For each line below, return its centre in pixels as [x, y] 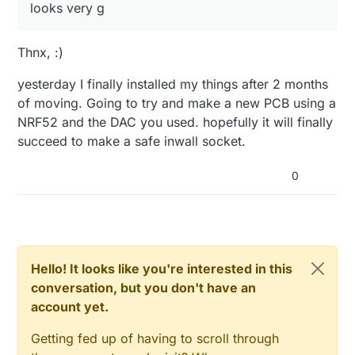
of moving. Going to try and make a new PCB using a [177, 103]
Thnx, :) [41, 52]
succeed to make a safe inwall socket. [132, 141]
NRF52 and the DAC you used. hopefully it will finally [176, 122]
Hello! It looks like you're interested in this [162, 268]
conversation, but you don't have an [144, 287]
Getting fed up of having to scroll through [155, 338]
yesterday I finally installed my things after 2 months [173, 84]
